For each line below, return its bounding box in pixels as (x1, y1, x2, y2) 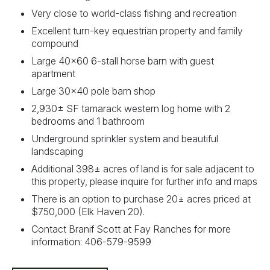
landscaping (31, 145, 83, 157)
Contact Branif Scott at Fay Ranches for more (31, 222, 231, 235)
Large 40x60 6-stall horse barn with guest (31, 54, 214, 67)
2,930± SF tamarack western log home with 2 (31, 102, 230, 115)
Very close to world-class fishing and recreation (31, 7, 237, 19)
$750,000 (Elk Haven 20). (31, 205, 145, 218)
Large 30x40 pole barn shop (31, 84, 155, 97)
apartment (31, 67, 75, 80)
